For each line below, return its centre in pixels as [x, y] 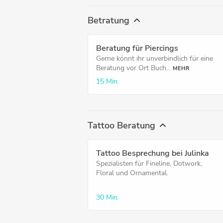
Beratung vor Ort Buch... [133, 68]
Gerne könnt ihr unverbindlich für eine [155, 58]
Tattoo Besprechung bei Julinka [153, 153]
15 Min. [108, 81]
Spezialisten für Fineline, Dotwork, [149, 164]
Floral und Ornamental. [132, 173]
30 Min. [108, 197]
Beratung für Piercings [137, 48]
